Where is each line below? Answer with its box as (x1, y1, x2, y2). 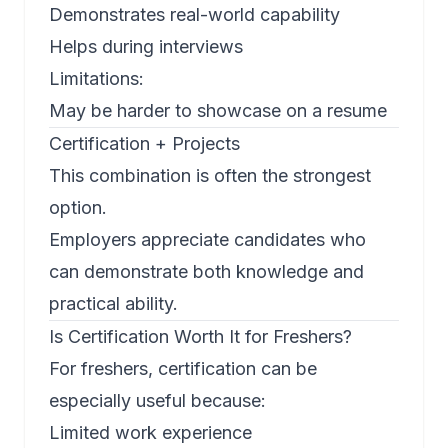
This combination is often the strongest (49, 165, 371, 187)
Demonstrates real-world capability (49, 4, 340, 26)
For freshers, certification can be (49, 358, 317, 380)
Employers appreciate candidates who (49, 229, 366, 251)
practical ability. (49, 293, 178, 315)
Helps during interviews (49, 36, 243, 58)
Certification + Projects (49, 133, 240, 155)
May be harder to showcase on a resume (49, 100, 387, 122)
